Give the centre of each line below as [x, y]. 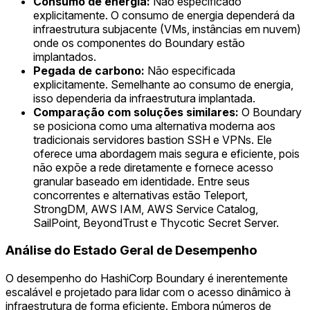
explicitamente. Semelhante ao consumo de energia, [163, 84]
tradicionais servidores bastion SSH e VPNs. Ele [153, 139]
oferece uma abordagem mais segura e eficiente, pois [166, 153]
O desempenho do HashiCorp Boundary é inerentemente [147, 278]
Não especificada [190, 70]
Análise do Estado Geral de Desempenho [131, 250]
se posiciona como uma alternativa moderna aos [154, 126]
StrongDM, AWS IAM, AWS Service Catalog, [146, 209]
